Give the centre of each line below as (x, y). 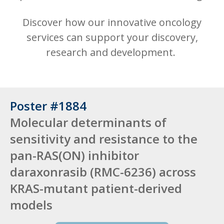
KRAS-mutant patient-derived (96, 188)
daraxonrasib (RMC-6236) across (103, 171)
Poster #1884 (48, 105)
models (31, 204)
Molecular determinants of (88, 122)
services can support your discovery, (112, 37)
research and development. (112, 52)
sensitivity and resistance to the (104, 138)
